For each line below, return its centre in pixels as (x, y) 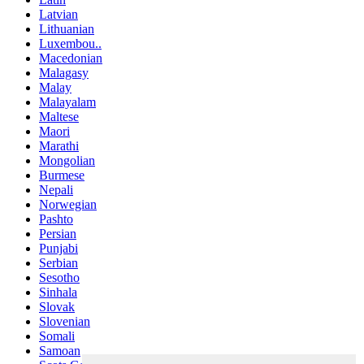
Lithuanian (67, 29)
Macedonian (71, 58)
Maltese (59, 117)
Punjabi (58, 249)
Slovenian (65, 322)
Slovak (57, 307)
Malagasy (64, 73)
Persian (58, 234)
